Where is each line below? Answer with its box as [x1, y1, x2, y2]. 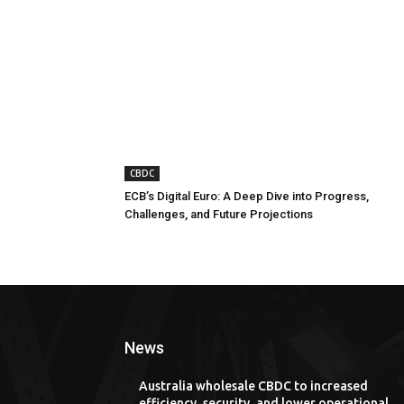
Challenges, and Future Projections [124, 207, 313, 221]
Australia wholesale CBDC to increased [139, 378, 368, 393]
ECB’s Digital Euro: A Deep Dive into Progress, [124, 188, 369, 203]
